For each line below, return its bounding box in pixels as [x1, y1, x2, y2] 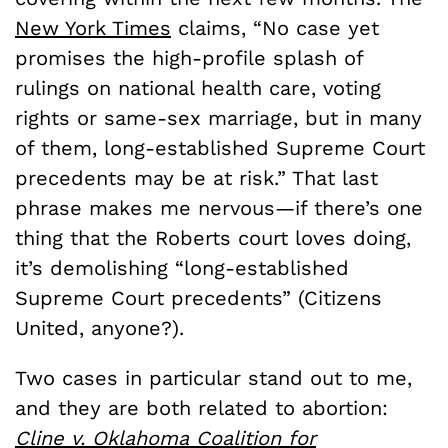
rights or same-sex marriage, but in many [15, 105, 422, 130]
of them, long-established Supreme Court [15, 135, 425, 160]
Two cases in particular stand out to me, [15, 365, 412, 390]
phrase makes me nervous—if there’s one [15, 195, 423, 220]
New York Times [15, 15, 171, 40]
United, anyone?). [15, 315, 184, 340]
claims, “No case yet [171, 15, 379, 40]
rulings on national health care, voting [15, 75, 381, 100]
